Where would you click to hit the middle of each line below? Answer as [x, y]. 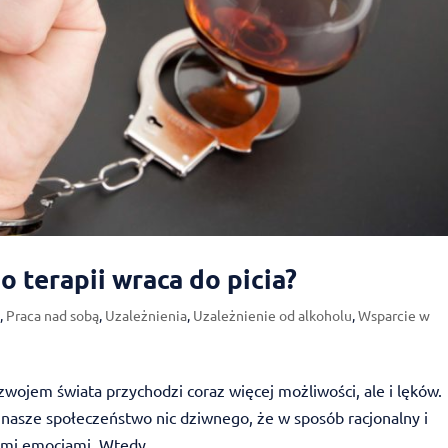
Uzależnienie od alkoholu [273, 315]
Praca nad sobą [53, 315]
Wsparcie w [394, 315]
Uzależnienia [146, 315]
